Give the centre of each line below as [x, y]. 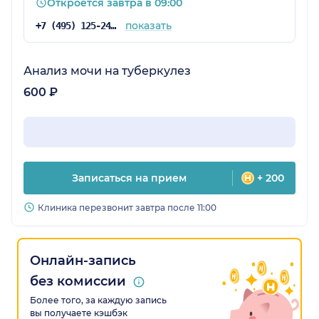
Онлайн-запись [83, 261]
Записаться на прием [129, 178]
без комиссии [78, 282]
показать [148, 26]
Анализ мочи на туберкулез [107, 71]
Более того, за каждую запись [98, 300]
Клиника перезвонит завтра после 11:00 [127, 208]
